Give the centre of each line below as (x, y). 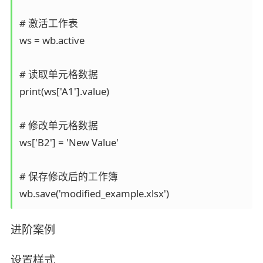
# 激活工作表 (51, 23)
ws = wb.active (54, 41)
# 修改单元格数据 (61, 126)
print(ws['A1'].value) (66, 92)
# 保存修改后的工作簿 (71, 177)
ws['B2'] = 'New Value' (71, 143)
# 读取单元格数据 (61, 75)
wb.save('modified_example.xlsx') (94, 194)
